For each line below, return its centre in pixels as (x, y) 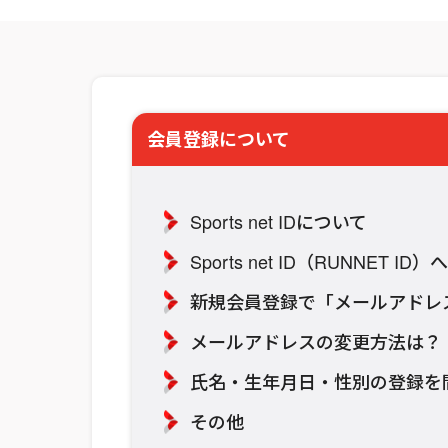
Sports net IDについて (278, 220)
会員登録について (218, 138)
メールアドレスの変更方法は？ (316, 340)
